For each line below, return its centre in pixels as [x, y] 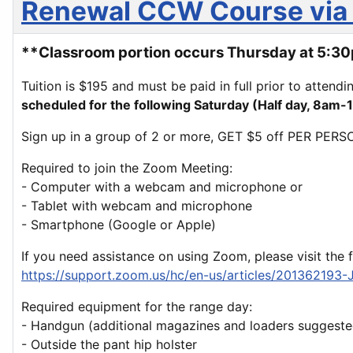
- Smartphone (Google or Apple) [119, 225]
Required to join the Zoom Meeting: [127, 168]
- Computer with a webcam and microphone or [162, 187]
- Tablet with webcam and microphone [137, 206]
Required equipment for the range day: [139, 307]
